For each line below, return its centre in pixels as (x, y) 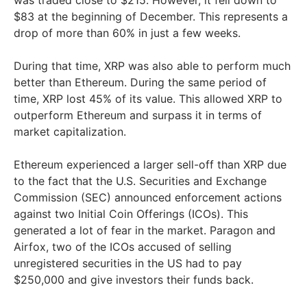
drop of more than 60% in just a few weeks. (127, 33)
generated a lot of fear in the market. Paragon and (145, 230)
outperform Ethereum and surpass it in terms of (138, 115)
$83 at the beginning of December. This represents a (151, 16)
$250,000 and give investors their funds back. (134, 279)
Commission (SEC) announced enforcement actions (148, 197)
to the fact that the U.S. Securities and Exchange (140, 181)
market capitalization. (70, 131)
